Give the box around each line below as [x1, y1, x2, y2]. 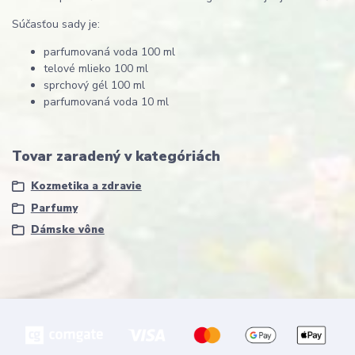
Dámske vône [30, 223, 105, 238]
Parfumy [30, 200, 78, 216]
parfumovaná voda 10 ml [44, 94, 169, 109]
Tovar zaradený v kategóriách [12, 146, 220, 166]
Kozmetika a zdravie [30, 179, 142, 194]
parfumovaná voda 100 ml [44, 44, 175, 59]
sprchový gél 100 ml [44, 77, 145, 93]
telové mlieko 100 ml [44, 60, 148, 76]
